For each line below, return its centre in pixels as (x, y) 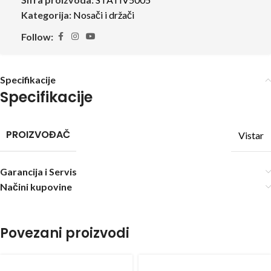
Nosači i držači (104, 15)
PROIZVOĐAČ (38, 135)
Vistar (251, 135)
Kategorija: (46, 15)
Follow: (37, 37)
